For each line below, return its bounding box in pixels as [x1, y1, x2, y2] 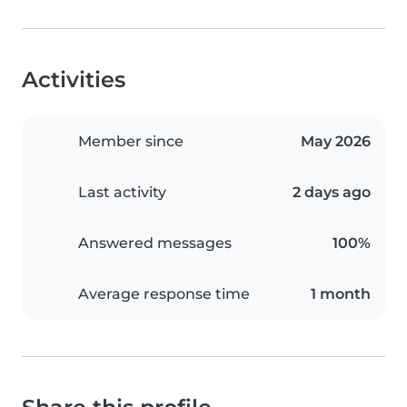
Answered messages [78, 234, 232, 253]
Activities [22, 66, 125, 94]
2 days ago [293, 184, 371, 202]
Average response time [78, 285, 250, 303]
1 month [311, 285, 371, 303]
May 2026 [301, 133, 371, 151]
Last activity [78, 184, 166, 202]
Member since [78, 133, 184, 151]
